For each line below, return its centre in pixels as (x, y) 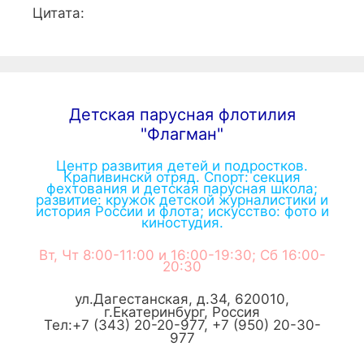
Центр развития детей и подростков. (182, 166)
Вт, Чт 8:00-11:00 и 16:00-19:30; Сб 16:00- (182, 255)
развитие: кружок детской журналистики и (182, 200)
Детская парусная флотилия (182, 115)
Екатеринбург (158, 312)
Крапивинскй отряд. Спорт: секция (182, 178)
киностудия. (182, 223)
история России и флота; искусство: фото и (182, 212)
